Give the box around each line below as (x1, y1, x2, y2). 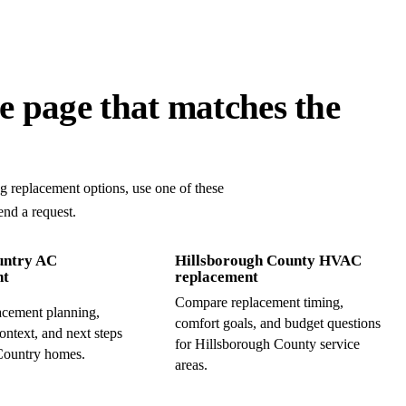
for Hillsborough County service (174, 335, 360, 352)
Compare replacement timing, (174, 294, 343, 310)
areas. (174, 356, 208, 372)
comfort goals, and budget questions (174, 314, 381, 331)
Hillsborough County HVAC (174, 251, 362, 269)
